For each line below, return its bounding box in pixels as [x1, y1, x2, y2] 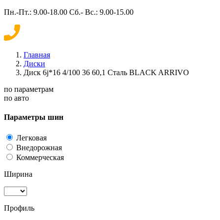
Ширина [4, 169, 32, 178]
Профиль [4, 203, 34, 212]
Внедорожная [16, 143, 62, 152]
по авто [4, 94, 29, 102]
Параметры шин [4, 113, 63, 122]
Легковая [16, 133, 47, 142]
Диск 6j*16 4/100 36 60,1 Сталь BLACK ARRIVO [24, 68, 189, 77]
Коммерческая [16, 153, 64, 162]
